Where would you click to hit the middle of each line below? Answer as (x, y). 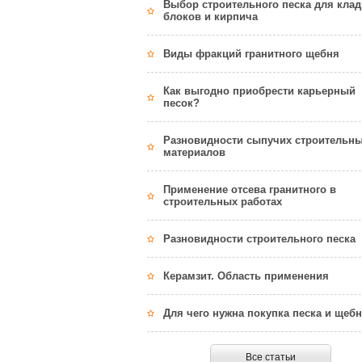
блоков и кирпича (210, 17)
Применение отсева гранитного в (250, 190)
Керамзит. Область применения (246, 276)
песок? (181, 103)
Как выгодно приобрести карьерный (259, 91)
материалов (194, 153)
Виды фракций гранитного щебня (251, 54)
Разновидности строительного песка (259, 239)
